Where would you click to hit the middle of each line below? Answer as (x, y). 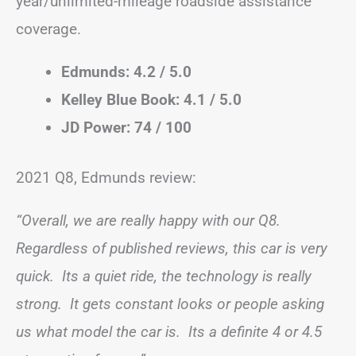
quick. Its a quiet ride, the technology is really (164, 276)
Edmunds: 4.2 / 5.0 (126, 72)
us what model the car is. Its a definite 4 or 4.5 (169, 332)
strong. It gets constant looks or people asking (170, 304)
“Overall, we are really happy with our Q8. (150, 221)
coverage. (50, 29)
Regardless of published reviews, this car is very (172, 248)
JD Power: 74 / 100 (126, 127)
